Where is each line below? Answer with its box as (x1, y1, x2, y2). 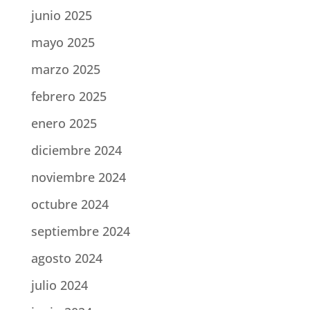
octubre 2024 (30, 196, 109, 213)
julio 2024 (30, 277, 88, 294)
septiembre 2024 (30, 223, 130, 240)
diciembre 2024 (30, 142, 122, 159)
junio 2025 (30, 7, 92, 24)
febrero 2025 (30, 88, 107, 105)
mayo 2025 (30, 34, 95, 51)
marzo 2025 (30, 61, 100, 78)
